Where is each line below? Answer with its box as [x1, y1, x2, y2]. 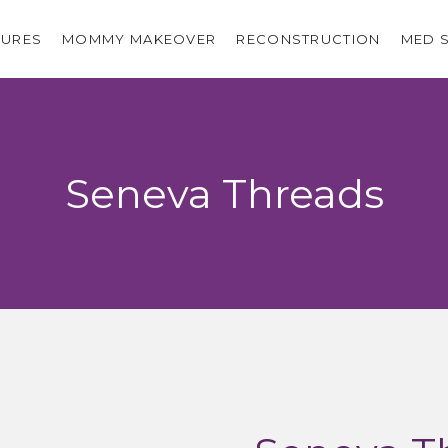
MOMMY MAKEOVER [62, 31, 217, 47]
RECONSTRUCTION [236, 31, 381, 47]
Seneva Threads [64, 168, 384, 218]
